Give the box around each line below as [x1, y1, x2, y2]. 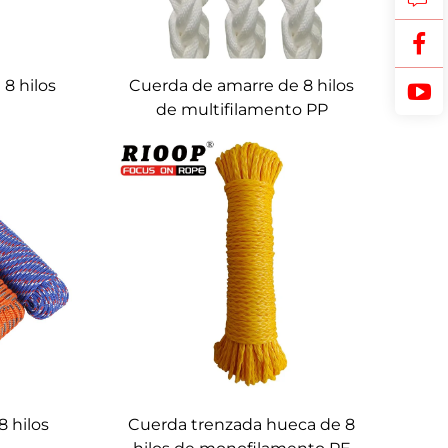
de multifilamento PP [155, 99, 328, 119]
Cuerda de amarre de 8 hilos [129, 75, 355, 95]
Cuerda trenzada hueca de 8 [128, 414, 356, 434]
